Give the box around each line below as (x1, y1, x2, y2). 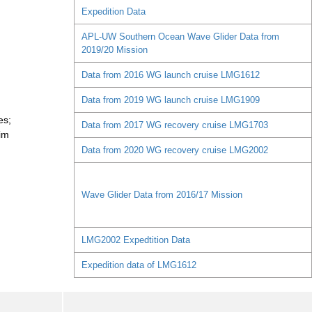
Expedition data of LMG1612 (81, 260, 196, 271)
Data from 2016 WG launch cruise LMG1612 (81, 70, 260, 81)
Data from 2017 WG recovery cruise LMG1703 (81, 120, 268, 131)
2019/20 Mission (81, 45, 148, 56)
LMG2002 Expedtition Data (81, 235, 190, 246)
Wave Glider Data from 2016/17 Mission (81, 189, 242, 201)
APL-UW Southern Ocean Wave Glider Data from (81, 31, 279, 42)
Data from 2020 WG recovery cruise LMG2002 (81, 145, 268, 156)
